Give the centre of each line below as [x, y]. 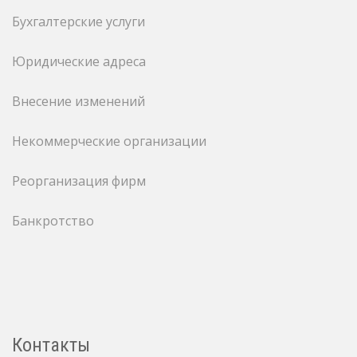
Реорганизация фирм [79, 181]
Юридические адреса [79, 61]
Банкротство [53, 221]
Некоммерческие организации [109, 141]
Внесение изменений [78, 101]
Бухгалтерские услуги [78, 22]
